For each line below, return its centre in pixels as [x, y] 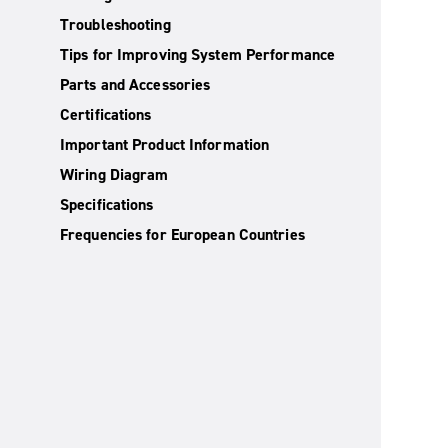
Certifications [106, 114]
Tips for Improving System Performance [198, 54]
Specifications [107, 204]
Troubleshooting [115, 24]
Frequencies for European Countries [182, 234]
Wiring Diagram [114, 174]
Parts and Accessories [135, 84]
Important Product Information [165, 144]
